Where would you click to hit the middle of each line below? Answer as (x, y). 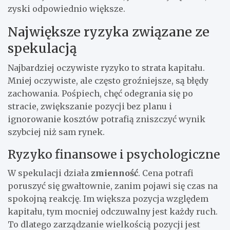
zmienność (114, 173)
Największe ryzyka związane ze (109, 32)
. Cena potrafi (166, 173)
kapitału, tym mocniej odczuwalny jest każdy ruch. (113, 211)
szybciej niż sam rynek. (56, 132)
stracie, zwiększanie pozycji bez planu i (90, 106)
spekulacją (42, 48)
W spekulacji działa (49, 173)
